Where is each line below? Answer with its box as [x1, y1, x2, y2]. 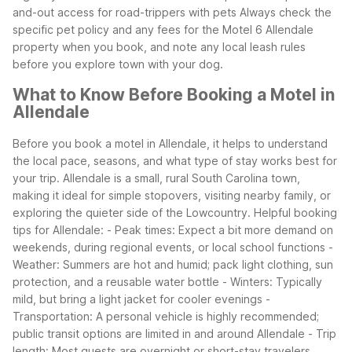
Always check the [240, 5, 332, 19]
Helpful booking [254, 205, 337, 219]
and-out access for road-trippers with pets [13, 5, 236, 19]
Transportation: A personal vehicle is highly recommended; [13, 309, 319, 323]
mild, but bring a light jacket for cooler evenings [13, 291, 262, 306]
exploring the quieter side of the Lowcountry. [13, 205, 251, 219]
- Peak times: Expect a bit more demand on [107, 222, 333, 236]
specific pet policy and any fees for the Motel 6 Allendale [13, 22, 313, 36]
